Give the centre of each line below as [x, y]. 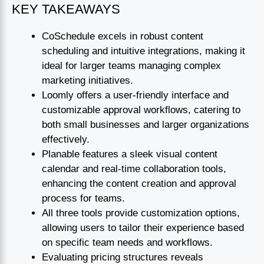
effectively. [66, 140]
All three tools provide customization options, [141, 213]
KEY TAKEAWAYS [66, 9]
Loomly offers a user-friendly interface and [135, 95]
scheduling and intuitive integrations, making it [143, 51]
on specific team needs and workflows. [127, 243]
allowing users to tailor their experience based [143, 228]
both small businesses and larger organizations [146, 125]
